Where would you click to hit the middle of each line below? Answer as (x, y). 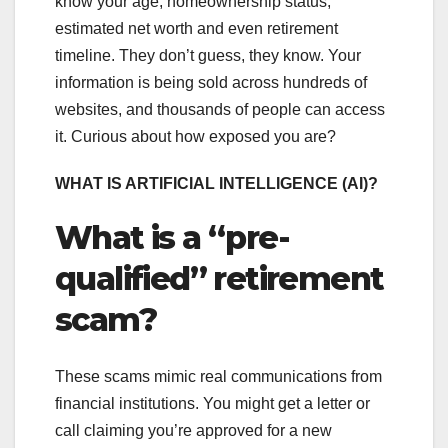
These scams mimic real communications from (218, 376)
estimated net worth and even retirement (196, 29)
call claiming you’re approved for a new (193, 430)
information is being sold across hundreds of (211, 83)
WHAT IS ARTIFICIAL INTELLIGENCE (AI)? (216, 184)
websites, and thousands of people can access (220, 110)
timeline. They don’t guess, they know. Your (208, 56)
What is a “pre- (172, 238)
